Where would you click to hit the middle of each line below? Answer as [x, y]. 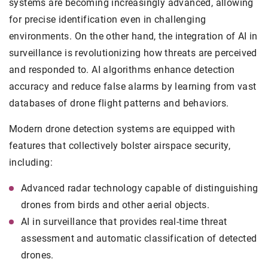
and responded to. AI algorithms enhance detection [122, 70]
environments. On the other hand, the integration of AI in [133, 36]
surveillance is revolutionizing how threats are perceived [133, 53]
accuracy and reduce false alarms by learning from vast [133, 87]
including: [31, 163]
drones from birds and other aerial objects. [115, 205]
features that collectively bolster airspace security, [120, 146]
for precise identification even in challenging [108, 20]
